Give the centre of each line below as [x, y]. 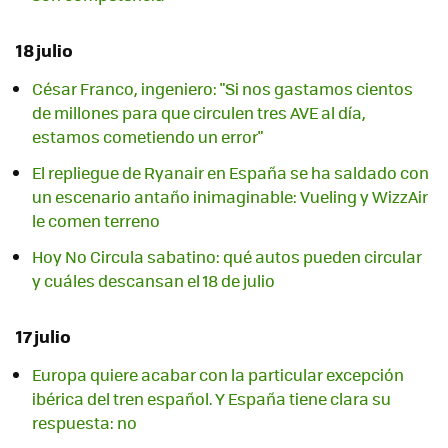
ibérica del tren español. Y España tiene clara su [211, 399]
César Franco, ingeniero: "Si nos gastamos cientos [222, 89]
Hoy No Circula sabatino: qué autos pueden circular [227, 257]
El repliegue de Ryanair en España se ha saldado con [230, 173]
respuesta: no [84, 423]
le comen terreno [96, 221]
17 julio [43, 336]
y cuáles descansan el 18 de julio [153, 281]
